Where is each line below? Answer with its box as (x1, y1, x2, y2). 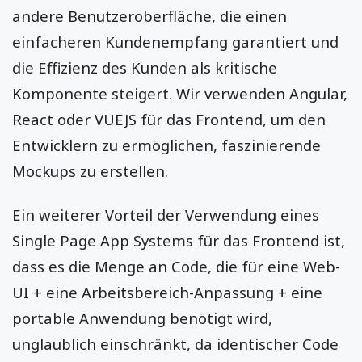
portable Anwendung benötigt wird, (12, 307, 272, 328)
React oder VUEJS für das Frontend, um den (12, 108, 326, 129)
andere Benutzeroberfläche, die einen (12, 5, 287, 26)
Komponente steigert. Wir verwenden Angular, (12, 82, 347, 103)
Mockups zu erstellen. (12, 160, 168, 181)
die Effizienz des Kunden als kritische (12, 57, 277, 78)
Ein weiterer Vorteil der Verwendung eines (12, 204, 319, 225)
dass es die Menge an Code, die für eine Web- (12, 255, 340, 276)
